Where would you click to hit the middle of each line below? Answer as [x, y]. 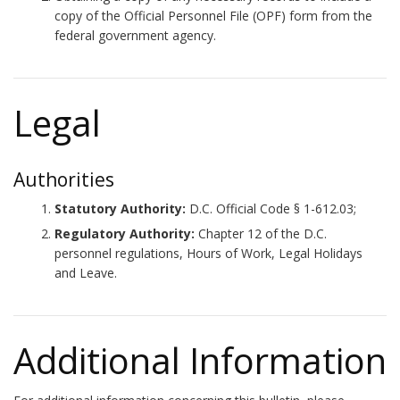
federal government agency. [135, 35]
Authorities [64, 179]
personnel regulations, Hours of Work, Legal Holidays [208, 253]
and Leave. [86, 273]
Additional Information [200, 360]
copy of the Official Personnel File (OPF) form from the [213, 16]
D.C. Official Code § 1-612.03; [271, 208]
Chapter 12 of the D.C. [262, 233]
